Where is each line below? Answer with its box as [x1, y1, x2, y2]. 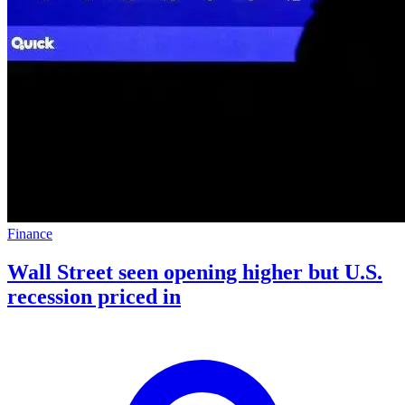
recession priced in [7, 284, 181, 308]
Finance [7, 225, 52, 241]
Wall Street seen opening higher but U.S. [7, 259, 382, 284]
